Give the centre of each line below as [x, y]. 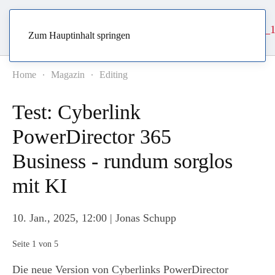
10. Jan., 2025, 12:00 [60, 218]
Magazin [68, 75]
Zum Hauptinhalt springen [79, 35]
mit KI [40, 186]
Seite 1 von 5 [38, 244]
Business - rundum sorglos [122, 161]
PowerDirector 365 [92, 137]
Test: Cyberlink [76, 112]
